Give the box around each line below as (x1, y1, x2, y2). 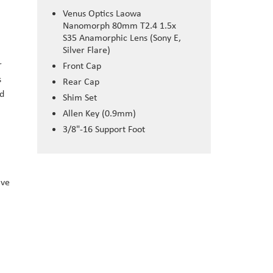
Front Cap (63, 59, 101, 73)
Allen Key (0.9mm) (63, 107, 136, 120)
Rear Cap (63, 75, 99, 88)
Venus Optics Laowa (63, 7, 141, 20)
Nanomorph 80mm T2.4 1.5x (63, 19, 176, 32)
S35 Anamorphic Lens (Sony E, (63, 31, 181, 44)
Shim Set (63, 91, 97, 104)
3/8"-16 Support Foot (63, 122, 145, 136)
